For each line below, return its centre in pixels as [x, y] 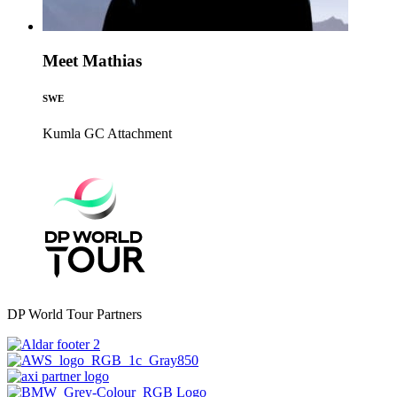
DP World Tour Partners [74, 314]
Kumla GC [74, 133]
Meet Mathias [92, 61]
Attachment [140, 133]
